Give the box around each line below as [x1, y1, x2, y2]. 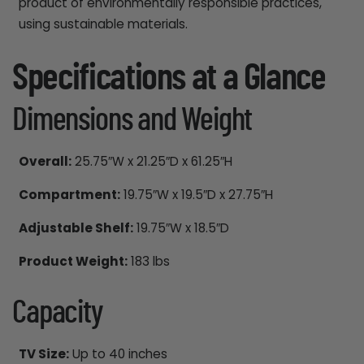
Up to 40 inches [68, 344, 167, 362]
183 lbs [127, 253, 170, 271]
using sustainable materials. [18, 15, 188, 33]
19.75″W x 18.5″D [132, 219, 229, 237]
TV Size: [18, 344, 69, 362]
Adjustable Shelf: [18, 219, 133, 237]
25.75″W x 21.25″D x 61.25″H [71, 152, 232, 170]
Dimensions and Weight [12, 104, 253, 137]
